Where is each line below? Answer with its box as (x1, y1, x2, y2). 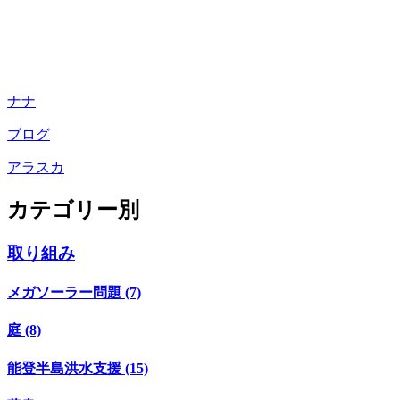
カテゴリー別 (7, 197, 139, 221)
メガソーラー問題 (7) (7, 284, 141, 300)
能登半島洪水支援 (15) (7, 360, 148, 376)
